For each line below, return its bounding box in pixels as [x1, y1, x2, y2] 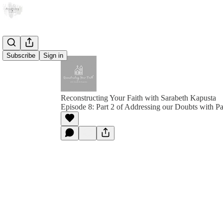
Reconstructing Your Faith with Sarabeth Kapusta [61, 94, 216, 102]
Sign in [43, 52, 63, 59]
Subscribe [6, 52, 35, 59]
